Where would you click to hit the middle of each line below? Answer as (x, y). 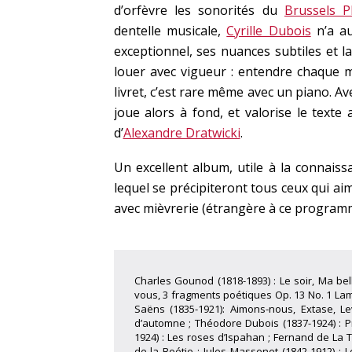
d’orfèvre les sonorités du (199, 10)
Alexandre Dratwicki (181, 133)
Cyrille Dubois (269, 31)
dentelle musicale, (170, 31)
